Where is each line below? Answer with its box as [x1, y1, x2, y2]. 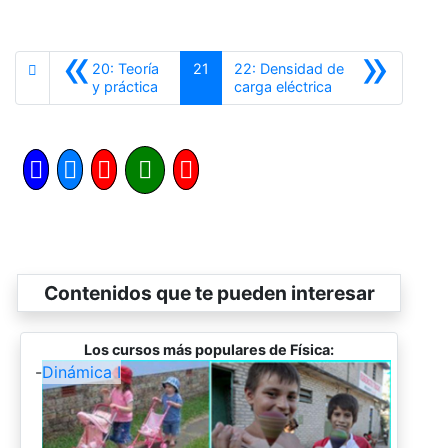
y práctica [92, 78, 158, 96]
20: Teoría [92, 60, 159, 78]
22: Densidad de [233, 60, 344, 78]
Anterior [157, 77, 210, 95]
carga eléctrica [233, 78, 332, 96]
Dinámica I [42, 362, 121, 383]
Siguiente [330, 77, 392, 95]
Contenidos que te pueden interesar [43, 281, 375, 306]
